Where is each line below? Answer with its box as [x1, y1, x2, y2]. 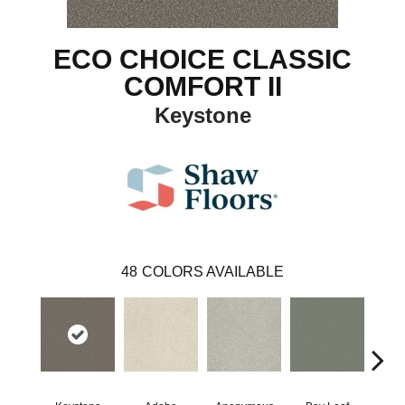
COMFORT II [123, 71, 282, 101]
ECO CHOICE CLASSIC [53, 43, 352, 74]
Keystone [154, 102, 251, 127]
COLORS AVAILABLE [142, 263, 284, 279]
